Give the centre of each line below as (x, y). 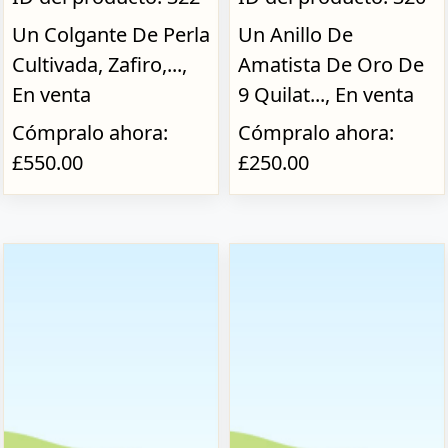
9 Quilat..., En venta (325, 94)
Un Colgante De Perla (110, 34)
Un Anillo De (295, 34)
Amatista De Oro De (330, 64)
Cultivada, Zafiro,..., (99, 64)
